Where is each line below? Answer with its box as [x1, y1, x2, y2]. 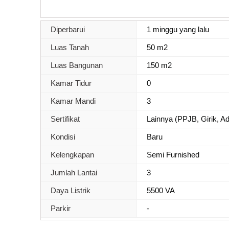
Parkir [51, 203, 71, 213]
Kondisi [51, 132, 75, 141]
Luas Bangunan [51, 60, 103, 70]
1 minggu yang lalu [147, 25, 210, 34]
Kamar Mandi [51, 96, 96, 105]
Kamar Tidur [51, 78, 91, 87]
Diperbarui [51, 25, 85, 34]
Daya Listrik [51, 186, 90, 195]
